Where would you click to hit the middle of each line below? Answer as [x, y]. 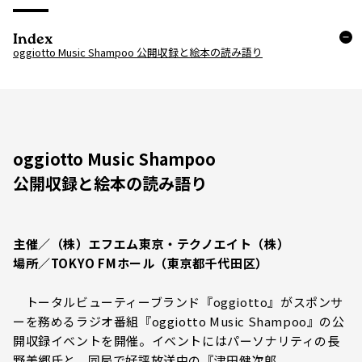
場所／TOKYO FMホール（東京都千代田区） [141, 263]
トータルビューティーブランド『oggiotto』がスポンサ [179, 302]
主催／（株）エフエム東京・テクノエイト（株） [152, 244]
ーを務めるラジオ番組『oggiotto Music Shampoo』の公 [179, 321]
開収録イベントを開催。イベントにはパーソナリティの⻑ [177, 341]
